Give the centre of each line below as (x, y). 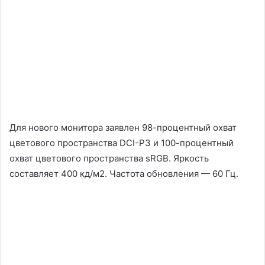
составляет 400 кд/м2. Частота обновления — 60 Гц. (124, 174)
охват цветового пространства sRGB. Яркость (109, 158)
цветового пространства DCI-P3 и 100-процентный (122, 143)
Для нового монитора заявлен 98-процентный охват (123, 127)
